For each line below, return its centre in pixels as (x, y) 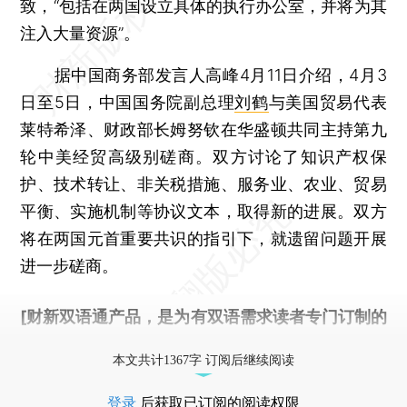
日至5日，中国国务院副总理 (128, 102)
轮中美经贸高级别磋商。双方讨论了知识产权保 (203, 156)
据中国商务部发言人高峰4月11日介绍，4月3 (203, 74)
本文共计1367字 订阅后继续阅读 (203, 360)
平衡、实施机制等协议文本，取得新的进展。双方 (203, 211)
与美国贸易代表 (328, 102)
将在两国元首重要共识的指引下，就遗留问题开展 (203, 238)
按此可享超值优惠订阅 (188, 343)
